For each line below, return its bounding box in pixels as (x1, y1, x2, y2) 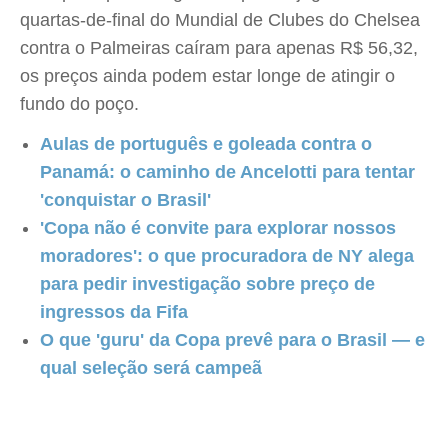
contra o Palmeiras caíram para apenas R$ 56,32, (20, 38, 418, 58)
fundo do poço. (20, 94, 139, 114)
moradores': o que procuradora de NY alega (40, 246, 414, 266)
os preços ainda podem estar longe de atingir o (20, 66, 395, 86)
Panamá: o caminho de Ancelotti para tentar (40, 162, 415, 182)
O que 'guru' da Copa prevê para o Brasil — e (40, 330, 425, 350)
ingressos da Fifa (40, 302, 188, 322)
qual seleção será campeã (40, 358, 262, 378)
